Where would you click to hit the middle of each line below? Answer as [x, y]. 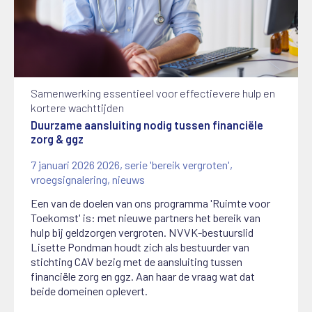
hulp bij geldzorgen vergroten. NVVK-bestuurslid [142, 232]
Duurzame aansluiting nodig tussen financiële [147, 125]
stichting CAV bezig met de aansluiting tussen [137, 261]
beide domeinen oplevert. [89, 290]
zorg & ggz [57, 139]
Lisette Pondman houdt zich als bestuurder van [140, 247]
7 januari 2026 [63, 164]
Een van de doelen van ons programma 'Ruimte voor [151, 203]
